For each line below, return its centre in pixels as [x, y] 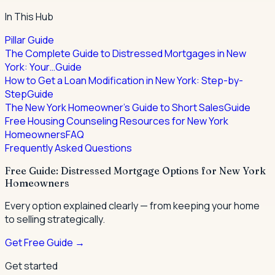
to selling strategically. [55, 219]
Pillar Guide [29, 40]
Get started [31, 266]
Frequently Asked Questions [68, 148]
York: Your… [30, 67]
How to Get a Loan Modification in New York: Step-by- [124, 81]
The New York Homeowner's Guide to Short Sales [114, 108]
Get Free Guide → [45, 243]
